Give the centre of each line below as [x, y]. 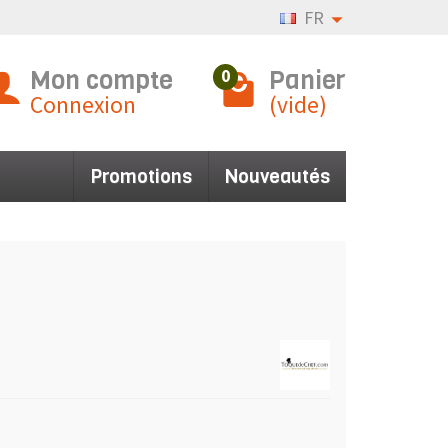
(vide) [298, 104]
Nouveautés [277, 176]
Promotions [141, 176]
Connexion [83, 104]
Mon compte [101, 80]
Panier [307, 80]
